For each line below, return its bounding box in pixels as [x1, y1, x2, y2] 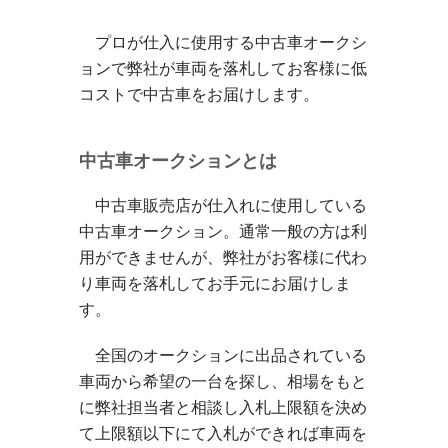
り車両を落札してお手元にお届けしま [79, 274, 351, 292]
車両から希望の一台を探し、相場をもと [79, 372, 367, 390]
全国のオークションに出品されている [79, 346, 367, 364]
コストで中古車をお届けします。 [79, 85, 319, 103]
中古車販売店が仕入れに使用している [79, 196, 367, 214]
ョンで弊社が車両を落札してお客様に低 [79, 59, 367, 77]
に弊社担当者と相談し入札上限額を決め [79, 398, 367, 416]
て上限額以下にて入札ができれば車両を [79, 424, 367, 442]
